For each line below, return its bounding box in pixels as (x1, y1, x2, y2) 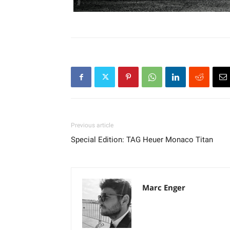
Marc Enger (142, 182, 185, 193)
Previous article (71, 122, 113, 129)
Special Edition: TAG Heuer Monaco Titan (71, 135, 213, 145)
